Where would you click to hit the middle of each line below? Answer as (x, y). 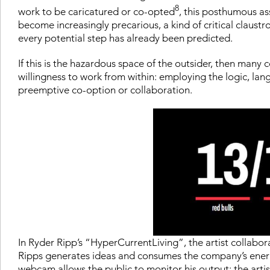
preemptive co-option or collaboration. (105, 89)
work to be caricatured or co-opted (96, 11)
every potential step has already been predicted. (125, 38)
